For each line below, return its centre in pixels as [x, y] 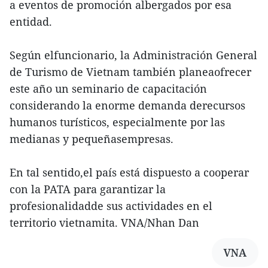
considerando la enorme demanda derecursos [127, 106]
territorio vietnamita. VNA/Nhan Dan [104, 223]
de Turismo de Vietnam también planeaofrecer [130, 72]
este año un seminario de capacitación [108, 89]
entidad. [31, 22]
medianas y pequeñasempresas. [92, 139]
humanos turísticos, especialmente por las [117, 122]
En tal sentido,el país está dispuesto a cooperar [129, 173]
